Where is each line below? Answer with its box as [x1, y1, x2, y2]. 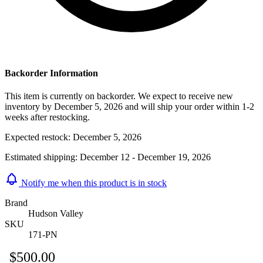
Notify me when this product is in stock [21, 178, 167, 188]
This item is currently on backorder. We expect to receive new [5, 91, 233, 102]
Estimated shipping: [5, 152, 77, 163]
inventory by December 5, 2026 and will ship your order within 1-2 [5, 102, 254, 112]
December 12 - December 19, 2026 [80, 152, 211, 163]
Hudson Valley [28, 208, 83, 219]
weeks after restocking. [5, 112, 90, 123]
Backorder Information [5, 68, 98, 79]
